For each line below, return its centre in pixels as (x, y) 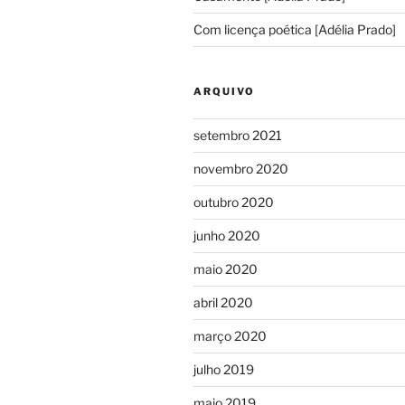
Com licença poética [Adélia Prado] (297, 29)
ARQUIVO (224, 91)
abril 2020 (223, 302)
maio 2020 (226, 268)
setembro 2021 (238, 135)
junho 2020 (227, 235)
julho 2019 (224, 369)
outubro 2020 (234, 202)
